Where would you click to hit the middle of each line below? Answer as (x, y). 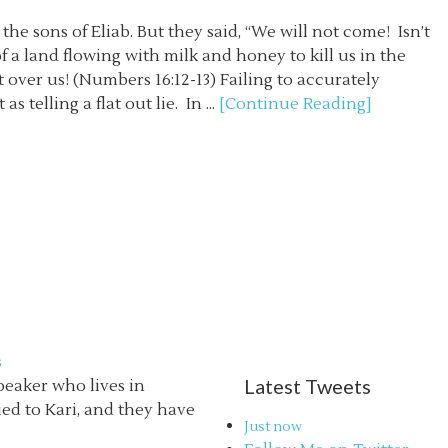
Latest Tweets (307, 386)
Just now (273, 426)
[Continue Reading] (295, 104)
